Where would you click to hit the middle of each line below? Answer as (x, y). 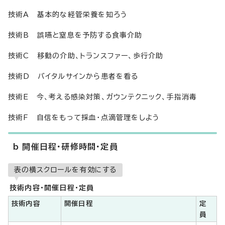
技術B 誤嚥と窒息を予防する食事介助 (75, 35)
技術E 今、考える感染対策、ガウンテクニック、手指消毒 (103, 97)
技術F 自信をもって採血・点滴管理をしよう (84, 118)
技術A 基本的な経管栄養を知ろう (68, 15)
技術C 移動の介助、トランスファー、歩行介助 (86, 56)
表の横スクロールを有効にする (65, 170)
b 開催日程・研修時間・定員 (66, 147)
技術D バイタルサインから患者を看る (73, 76)
